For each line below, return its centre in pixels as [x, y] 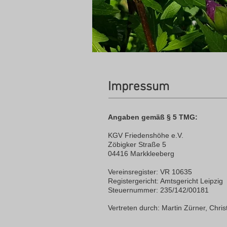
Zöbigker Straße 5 [137, 144]
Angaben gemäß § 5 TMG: [153, 117]
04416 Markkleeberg [141, 154]
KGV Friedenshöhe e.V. [146, 135]
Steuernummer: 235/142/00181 [158, 190]
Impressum [139, 87]
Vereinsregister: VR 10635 [150, 172]
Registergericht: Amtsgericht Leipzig [165, 181]
